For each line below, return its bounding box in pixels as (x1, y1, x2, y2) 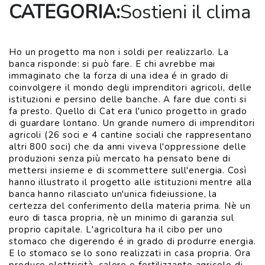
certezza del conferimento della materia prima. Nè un (9, 200, 251, 212)
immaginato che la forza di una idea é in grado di (9, 70, 229, 82)
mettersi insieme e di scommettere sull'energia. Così (9, 164, 247, 176)
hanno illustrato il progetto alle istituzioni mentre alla (9, 176, 253, 188)
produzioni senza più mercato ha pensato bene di (9, 153, 231, 164)
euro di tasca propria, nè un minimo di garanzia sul (9, 212, 234, 224)
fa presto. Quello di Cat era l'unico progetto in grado (9, 105, 247, 117)
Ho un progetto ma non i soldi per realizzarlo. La (9, 46, 230, 58)
